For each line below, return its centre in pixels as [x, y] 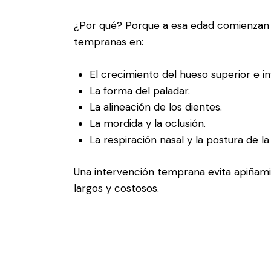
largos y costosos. [116, 188]
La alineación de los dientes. [155, 107]
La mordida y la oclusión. [147, 123]
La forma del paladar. [139, 90]
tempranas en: [109, 42]
